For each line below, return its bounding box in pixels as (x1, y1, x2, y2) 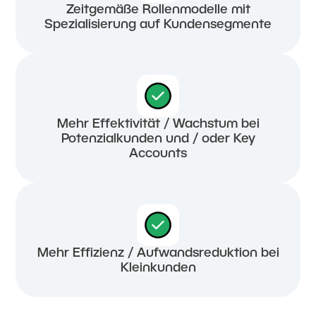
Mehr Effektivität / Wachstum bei (56, 118, 260, 130)
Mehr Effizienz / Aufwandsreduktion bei (37, 247, 279, 259)
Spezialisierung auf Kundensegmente (44, 18, 272, 30)
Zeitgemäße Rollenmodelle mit (66, 4, 250, 16)
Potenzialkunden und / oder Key (61, 133, 255, 145)
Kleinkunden (120, 262, 196, 274)
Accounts (129, 147, 187, 159)
